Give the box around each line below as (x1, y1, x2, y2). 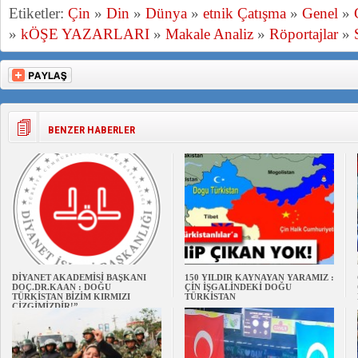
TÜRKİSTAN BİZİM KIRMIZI (12, 292, 130, 301)
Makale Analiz (165, 26, 253, 42)
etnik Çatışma (203, 5, 286, 22)
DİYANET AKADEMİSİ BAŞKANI (12, 272, 146, 282)
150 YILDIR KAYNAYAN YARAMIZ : (185, 272, 334, 282)
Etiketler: (9, 5, 68, 22)
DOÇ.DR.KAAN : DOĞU (12, 282, 111, 292)
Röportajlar (269, 26, 338, 42)
